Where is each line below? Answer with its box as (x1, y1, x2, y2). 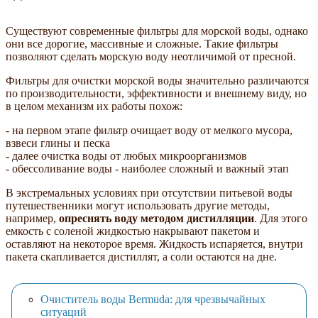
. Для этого (254, 212, 307, 224)
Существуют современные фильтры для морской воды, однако (6, 24, 308, 37)
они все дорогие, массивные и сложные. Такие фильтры (6, 37, 278, 50)
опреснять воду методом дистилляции (59, 212, 254, 224)
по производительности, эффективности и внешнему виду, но (6, 87, 307, 99)
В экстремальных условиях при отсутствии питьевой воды (6, 186, 292, 199)
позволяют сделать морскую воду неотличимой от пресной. (6, 50, 296, 62)
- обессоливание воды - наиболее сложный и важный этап (6, 162, 289, 175)
